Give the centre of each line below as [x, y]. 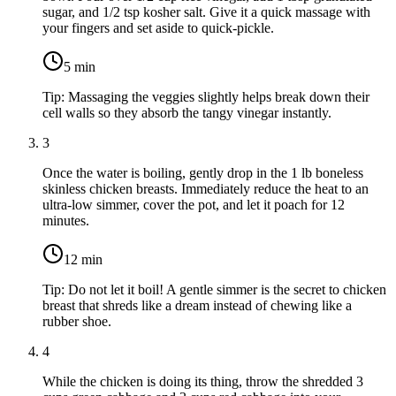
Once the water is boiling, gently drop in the [167, 173]
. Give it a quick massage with [286, 12]
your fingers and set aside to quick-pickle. [158, 28]
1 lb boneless [327, 173]
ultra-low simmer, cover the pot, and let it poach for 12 [194, 205]
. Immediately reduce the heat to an [271, 189]
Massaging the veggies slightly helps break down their [219, 97]
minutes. [66, 221]
